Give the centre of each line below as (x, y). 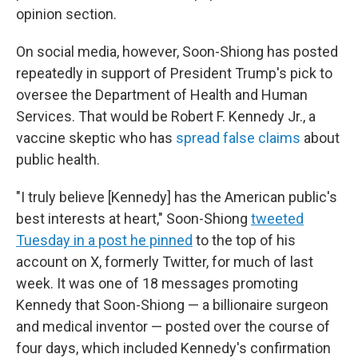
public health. (58, 159)
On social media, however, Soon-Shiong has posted (177, 52)
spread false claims (238, 138)
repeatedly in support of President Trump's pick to (174, 73)
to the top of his (244, 240)
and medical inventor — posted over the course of (173, 326)
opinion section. (66, 14)
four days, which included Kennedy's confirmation (173, 348)
